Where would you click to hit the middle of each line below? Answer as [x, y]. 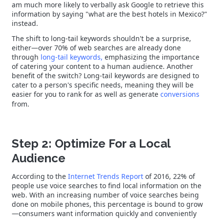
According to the [40, 176]
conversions [180, 94]
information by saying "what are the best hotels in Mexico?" [109, 14]
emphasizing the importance [151, 57]
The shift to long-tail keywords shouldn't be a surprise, [101, 39]
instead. [26, 23]
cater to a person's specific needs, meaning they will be [103, 85]
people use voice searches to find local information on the [107, 186]
